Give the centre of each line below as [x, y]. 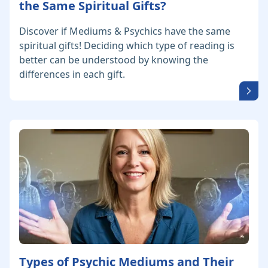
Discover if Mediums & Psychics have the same [125, 31]
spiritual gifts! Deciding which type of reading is [127, 46]
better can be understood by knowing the [114, 60]
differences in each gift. [72, 74]
